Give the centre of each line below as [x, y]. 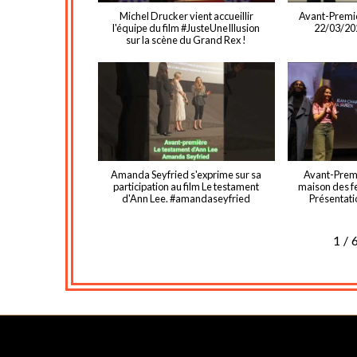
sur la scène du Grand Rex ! [186, 39]
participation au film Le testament [186, 187]
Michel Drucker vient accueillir [186, 16]
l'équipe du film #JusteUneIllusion [186, 27]
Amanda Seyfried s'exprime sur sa [186, 175]
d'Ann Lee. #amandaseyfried [186, 199]
